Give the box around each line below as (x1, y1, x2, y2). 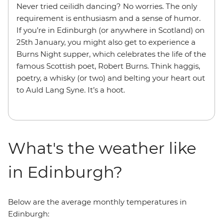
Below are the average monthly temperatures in (8, 197, 187, 207)
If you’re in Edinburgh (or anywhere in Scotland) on (16, 25, 205, 35)
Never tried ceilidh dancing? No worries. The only (16, 1, 197, 11)
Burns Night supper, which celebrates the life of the (16, 49, 206, 59)
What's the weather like (8, 138, 196, 158)
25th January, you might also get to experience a (16, 37, 196, 47)
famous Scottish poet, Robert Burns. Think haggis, (16, 61, 200, 71)
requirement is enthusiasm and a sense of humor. (16, 13, 201, 23)
